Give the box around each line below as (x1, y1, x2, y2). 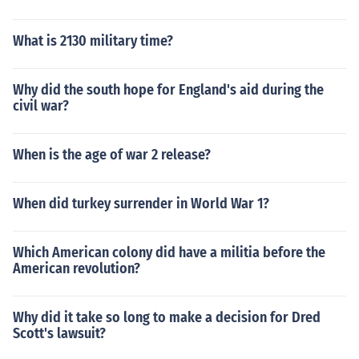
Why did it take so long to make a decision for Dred (13, 309, 321, 326)
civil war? (13, 97, 69, 115)
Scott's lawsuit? (13, 325, 106, 342)
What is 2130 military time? (13, 32, 173, 50)
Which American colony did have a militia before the (13, 244, 325, 261)
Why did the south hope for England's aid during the (13, 81, 324, 99)
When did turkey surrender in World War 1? (13, 195, 269, 212)
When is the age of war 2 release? (13, 146, 211, 163)
